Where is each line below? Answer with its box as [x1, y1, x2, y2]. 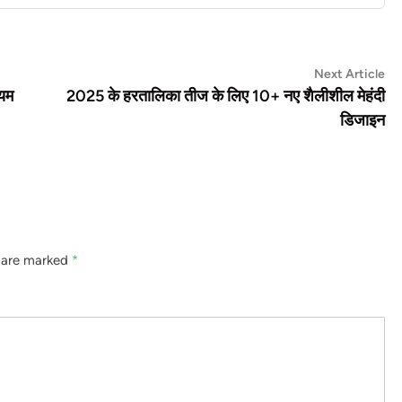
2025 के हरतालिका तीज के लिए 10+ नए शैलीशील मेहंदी [66, 86, 385, 107]
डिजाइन [340, 110, 385, 131]
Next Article [314, 66, 385, 83]
